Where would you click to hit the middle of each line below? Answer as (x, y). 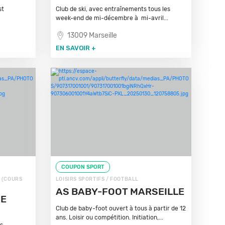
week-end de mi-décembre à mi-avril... (112, 18)
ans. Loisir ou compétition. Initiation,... (109, 217)
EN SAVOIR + (76, 48)
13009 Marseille (92, 35)
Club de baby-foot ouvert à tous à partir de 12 (121, 208)
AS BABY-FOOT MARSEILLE (120, 192)
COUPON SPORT (83, 167)
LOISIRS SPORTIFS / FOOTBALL (97, 179)
